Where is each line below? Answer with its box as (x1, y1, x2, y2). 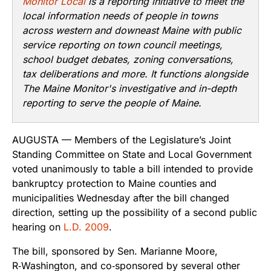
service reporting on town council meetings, (22, 38, 223, 51)
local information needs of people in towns (22, 9, 218, 22)
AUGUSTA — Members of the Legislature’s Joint (12, 134, 231, 146)
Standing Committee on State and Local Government (12, 148, 252, 161)
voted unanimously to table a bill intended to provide (12, 163, 253, 175)
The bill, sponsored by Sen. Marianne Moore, (12, 245, 218, 258)
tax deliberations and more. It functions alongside (22, 67, 248, 80)
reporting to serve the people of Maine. (22, 96, 201, 109)
